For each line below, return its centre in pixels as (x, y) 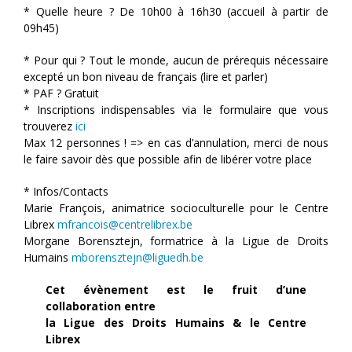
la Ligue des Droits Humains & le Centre (176, 323)
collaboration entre (101, 306)
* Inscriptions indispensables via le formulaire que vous (176, 110)
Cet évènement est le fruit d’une (176, 290)
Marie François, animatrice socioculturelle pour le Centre (176, 208)
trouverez (49, 126)
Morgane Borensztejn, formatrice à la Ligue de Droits (176, 241)
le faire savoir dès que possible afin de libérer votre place (168, 159)
